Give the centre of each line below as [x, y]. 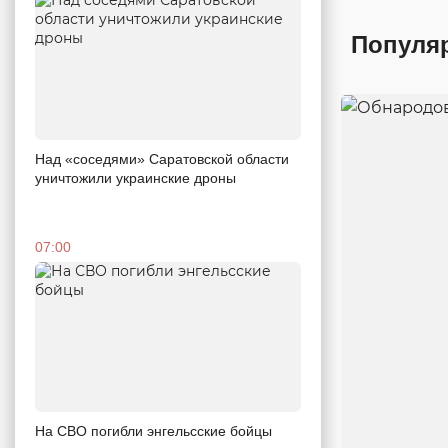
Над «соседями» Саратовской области [162, 159]
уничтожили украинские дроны [135, 178]
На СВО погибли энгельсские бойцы [153, 430]
